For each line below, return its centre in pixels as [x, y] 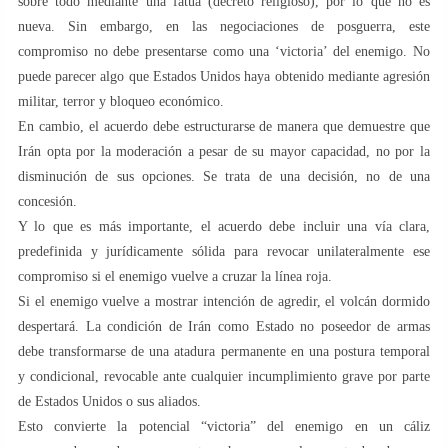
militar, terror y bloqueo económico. [121, 101]
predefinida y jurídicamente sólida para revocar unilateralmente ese [224, 251]
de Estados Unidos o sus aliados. [109, 401]
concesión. [47, 201]
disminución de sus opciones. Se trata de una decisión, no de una [224, 176]
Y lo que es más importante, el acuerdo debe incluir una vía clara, [224, 226]
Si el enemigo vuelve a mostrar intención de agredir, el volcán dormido [224, 301]
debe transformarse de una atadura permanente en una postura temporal [224, 351]
